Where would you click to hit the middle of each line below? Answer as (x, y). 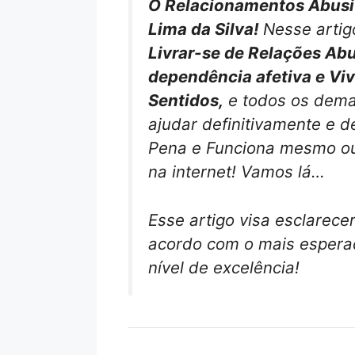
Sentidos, (186, 100)
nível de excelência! (224, 267)
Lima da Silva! (206, 29)
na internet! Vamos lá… (237, 172)
